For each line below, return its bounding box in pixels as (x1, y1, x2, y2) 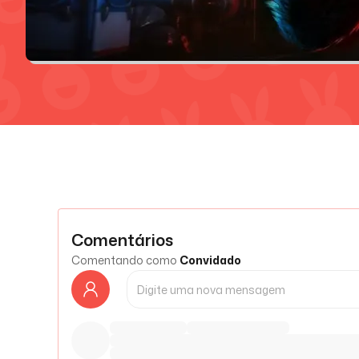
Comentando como (71, 252, 177, 268)
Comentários (71, 228, 173, 251)
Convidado (179, 252, 241, 268)
